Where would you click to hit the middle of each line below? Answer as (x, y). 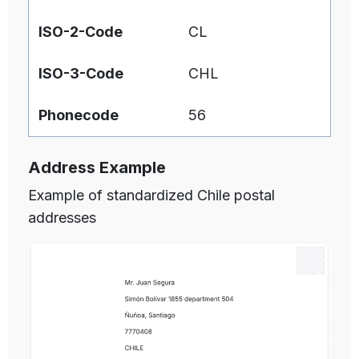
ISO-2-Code (81, 31)
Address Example (97, 168)
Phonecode (79, 115)
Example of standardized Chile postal (151, 196)
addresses (62, 218)
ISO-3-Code (81, 73)
